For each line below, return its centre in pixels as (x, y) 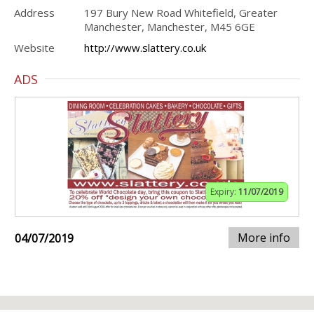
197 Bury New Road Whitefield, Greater (181, 13)
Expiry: (224, 192)
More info (264, 238)
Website (34, 48)
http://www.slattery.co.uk (145, 48)
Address (34, 13)
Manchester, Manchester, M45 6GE (170, 27)
